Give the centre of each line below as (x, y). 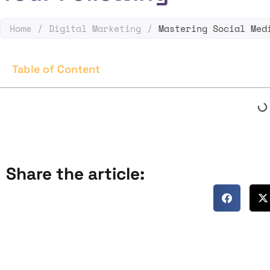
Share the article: (75, 173)
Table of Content (56, 69)
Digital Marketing (95, 28)
